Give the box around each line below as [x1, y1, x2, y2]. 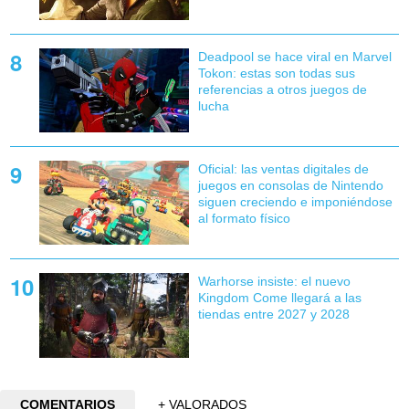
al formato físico [197, 211, 290, 226]
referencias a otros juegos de [197, 82, 367, 98]
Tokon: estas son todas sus [197, 66, 355, 81]
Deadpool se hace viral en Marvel [197, 49, 392, 65]
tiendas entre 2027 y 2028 [197, 307, 350, 322]
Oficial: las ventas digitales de [197, 162, 369, 177]
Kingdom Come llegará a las [197, 290, 362, 306]
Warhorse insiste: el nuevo [197, 274, 351, 289]
